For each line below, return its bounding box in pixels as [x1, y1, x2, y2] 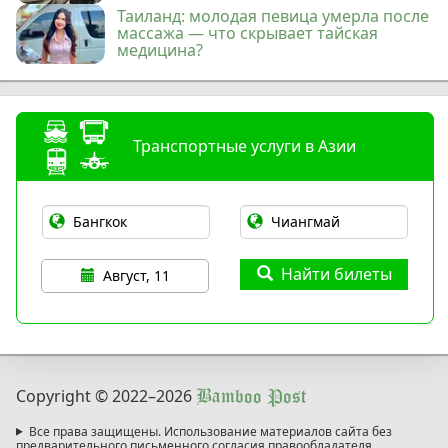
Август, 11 [102, 265, 170, 285]
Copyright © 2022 [16, 384, 148, 407]
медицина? [117, 38, 204, 61]
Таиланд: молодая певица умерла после [117, 4, 430, 27]
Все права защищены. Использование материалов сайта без [28, 422, 392, 440]
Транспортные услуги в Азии [133, 134, 356, 157]
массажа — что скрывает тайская [117, 21, 379, 44]
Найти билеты [280, 262, 392, 285]
